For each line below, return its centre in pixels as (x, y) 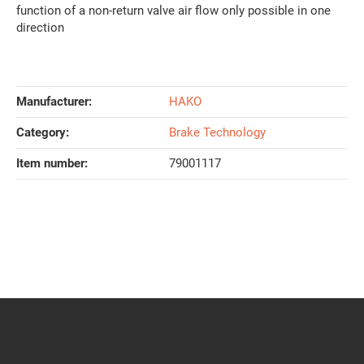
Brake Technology (217, 132)
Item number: (52, 163)
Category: (43, 132)
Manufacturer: (54, 101)
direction (40, 27)
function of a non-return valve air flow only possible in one (173, 10)
